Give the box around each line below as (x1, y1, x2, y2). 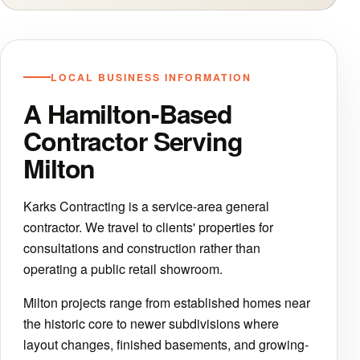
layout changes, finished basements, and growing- (23, 334, 309, 354)
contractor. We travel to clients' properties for (23, 217, 273, 236)
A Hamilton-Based (23, 94, 233, 132)
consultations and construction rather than (23, 238, 260, 257)
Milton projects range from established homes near (23, 292, 310, 312)
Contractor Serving (23, 121, 243, 159)
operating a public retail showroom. (23, 259, 223, 278)
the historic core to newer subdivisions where (23, 313, 279, 333)
